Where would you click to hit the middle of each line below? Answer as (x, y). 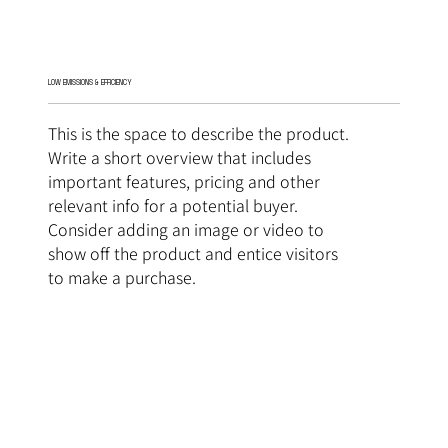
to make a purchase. (121, 276)
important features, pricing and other (183, 180)
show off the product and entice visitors (192, 252)
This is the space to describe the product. (198, 132)
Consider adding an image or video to (185, 228)
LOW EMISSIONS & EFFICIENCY (89, 82)
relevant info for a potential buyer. (172, 204)
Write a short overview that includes (179, 156)
